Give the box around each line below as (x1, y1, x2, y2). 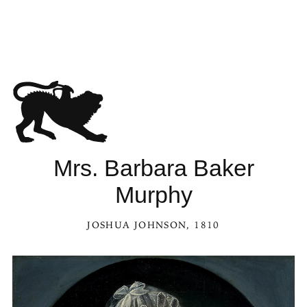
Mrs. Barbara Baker (53, 155, 254, 181)
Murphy (114, 182, 193, 208)
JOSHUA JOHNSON (87, 219, 187, 231)
